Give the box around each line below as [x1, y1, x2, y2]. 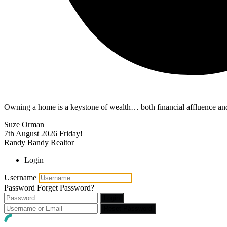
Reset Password [104, 204, 152, 212]
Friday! [59, 129, 83, 138]
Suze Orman [4, 120, 44, 129]
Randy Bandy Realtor [4, 138, 74, 147]
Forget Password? [37, 183, 94, 192]
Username [4, 173, 36, 182]
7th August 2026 [4, 129, 57, 138]
